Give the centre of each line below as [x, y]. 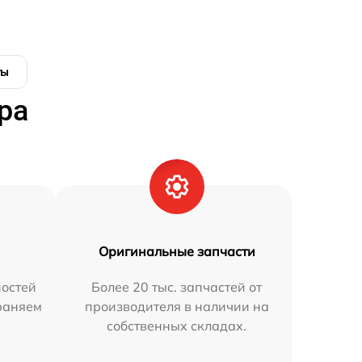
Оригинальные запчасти [177, 251]
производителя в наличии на [177, 306]
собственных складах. [177, 325]
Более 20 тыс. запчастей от [177, 286]
